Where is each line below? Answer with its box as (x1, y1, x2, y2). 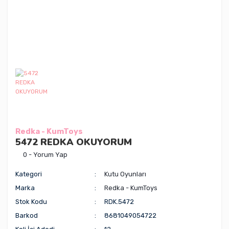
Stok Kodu (15, 197, 47, 205)
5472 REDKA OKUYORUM (15, 135, 132, 148)
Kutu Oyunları (104, 170, 147, 178)
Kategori (15, 170, 42, 178)
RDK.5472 (104, 197, 134, 205)
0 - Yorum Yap (23, 150, 67, 158)
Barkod (15, 211, 38, 219)
